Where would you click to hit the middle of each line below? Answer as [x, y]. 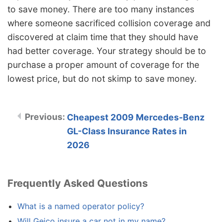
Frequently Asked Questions [78, 183]
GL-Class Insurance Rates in [127, 131]
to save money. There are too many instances [101, 9]
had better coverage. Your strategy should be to [107, 51]
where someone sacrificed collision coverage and [109, 23]
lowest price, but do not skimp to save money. [102, 79]
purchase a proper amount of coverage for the [103, 65]
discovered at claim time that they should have [103, 37]
